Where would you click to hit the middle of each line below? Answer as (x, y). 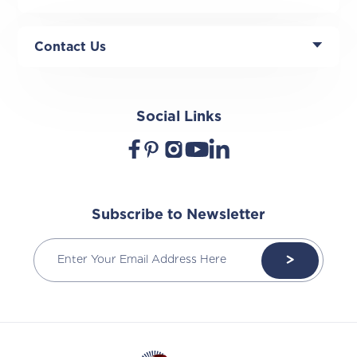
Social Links (178, 116)
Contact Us (71, 47)
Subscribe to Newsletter (178, 214)
